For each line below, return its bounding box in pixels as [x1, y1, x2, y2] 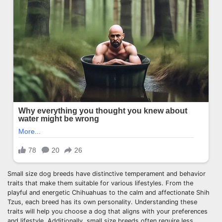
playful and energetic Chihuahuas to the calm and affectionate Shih [7, 188, 210, 196]
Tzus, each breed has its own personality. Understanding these [7, 198, 197, 206]
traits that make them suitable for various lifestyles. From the [7, 179, 193, 187]
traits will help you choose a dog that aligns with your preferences [7, 207, 208, 215]
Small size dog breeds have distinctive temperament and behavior [7, 169, 206, 177]
